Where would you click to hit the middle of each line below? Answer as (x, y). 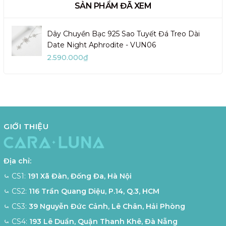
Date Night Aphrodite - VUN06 (101, 45)
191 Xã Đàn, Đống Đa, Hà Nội (80, 176)
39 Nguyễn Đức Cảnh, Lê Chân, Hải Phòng (107, 207)
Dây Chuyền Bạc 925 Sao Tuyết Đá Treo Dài (123, 34)
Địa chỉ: (17, 161)
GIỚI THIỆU (26, 126)
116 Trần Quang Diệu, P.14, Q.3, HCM (94, 191)
